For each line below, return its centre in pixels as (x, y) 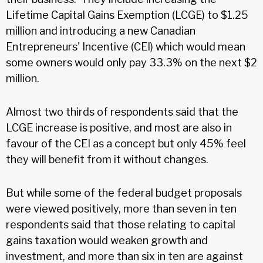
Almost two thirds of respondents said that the (122, 112)
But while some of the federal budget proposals (124, 193)
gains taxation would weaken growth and (107, 240)
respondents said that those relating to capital (121, 224)
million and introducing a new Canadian (101, 31)
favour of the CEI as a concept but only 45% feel (126, 143)
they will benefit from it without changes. (107, 159)
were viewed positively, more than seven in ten (121, 208)
